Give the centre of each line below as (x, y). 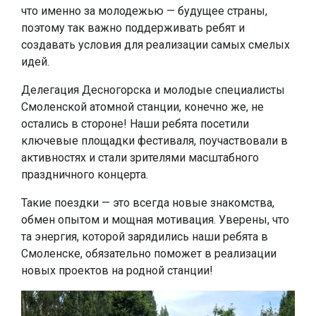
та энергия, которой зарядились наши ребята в (145, 237)
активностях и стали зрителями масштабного (140, 158)
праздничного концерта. (85, 175)
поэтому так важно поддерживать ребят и (133, 28)
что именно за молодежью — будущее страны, (144, 11)
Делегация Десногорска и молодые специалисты (153, 90)
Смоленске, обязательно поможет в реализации (149, 254)
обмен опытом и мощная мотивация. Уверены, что (155, 220)
